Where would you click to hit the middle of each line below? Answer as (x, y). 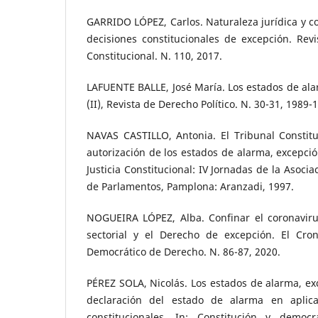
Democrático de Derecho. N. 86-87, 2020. (183, 252)
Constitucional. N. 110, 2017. (154, 56)
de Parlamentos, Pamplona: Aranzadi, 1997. (190, 187)
